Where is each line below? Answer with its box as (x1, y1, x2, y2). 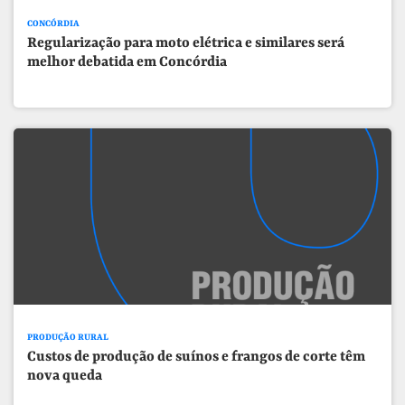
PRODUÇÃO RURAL (27, 332, 109, 343)
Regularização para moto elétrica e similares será (27, 35, 345, 52)
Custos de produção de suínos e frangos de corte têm (27, 349, 366, 366)
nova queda (27, 368, 103, 385)
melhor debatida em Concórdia (27, 54, 228, 71)
